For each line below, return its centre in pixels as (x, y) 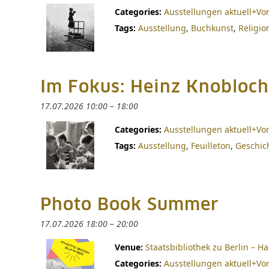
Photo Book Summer (130, 205)
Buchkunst (212, 28)
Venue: (129, 247)
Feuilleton (211, 146)
